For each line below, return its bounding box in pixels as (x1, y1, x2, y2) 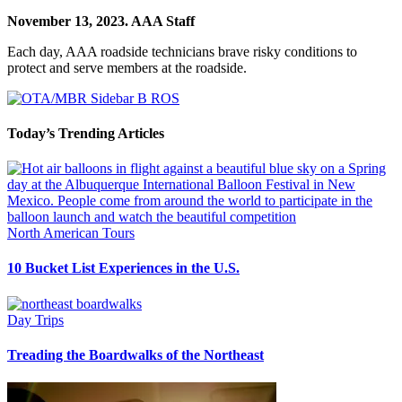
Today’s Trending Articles (7, 125, 164, 141)
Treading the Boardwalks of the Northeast (7, 346, 264, 363)
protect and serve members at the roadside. (7, 59, 247, 75)
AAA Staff (131, 13, 195, 29)
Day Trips (7, 311, 64, 328)
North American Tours (7, 225, 135, 241)
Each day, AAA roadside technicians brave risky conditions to (7, 43, 357, 59)
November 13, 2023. (7, 13, 131, 29)
